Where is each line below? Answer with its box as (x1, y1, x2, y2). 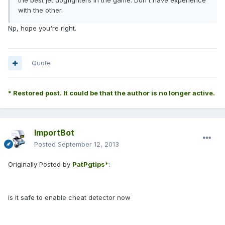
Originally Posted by (8, 160, 72, 169)
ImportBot (34, 128, 74, 138)
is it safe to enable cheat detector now (8, 193, 131, 202)
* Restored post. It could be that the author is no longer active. (8, 89, 215, 97)
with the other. (18, 6, 63, 15)
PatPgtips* (72, 160, 108, 169)
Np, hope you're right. (8, 24, 76, 33)
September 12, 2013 (58, 140, 119, 149)
